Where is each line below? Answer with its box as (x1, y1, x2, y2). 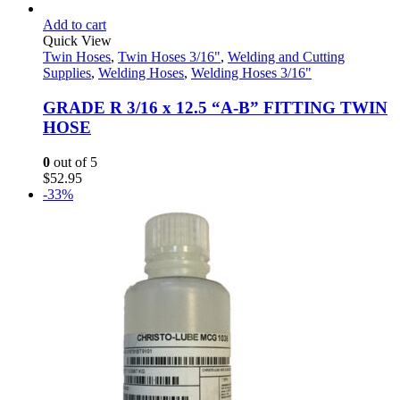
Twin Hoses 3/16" (118, 49, 221, 65)
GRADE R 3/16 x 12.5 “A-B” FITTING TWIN (43, 98, 387, 118)
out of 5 (50, 154, 97, 170)
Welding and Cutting (228, 49, 345, 65)
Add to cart (43, 17, 106, 33)
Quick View (43, 33, 112, 49)
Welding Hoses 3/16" (191, 65, 312, 81)
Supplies (43, 65, 91, 81)
